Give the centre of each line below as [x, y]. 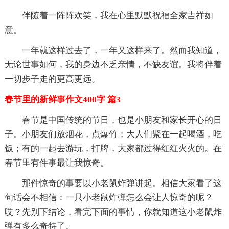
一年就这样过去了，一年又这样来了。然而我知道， [122, 50]
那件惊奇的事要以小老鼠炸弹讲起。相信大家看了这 [122, 183]
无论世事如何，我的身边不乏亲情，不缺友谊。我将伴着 [113, 64]
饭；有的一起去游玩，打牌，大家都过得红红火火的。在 [113, 148]
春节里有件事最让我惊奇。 [56, 163]
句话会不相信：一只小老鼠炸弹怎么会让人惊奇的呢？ [109, 197]
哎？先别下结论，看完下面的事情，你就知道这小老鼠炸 [113, 212]
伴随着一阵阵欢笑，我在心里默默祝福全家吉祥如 [117, 15]
